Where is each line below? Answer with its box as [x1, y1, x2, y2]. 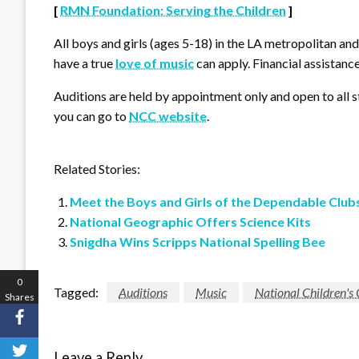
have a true [54, 55, 115, 71]
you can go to [54, 108, 129, 124]
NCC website [129, 108, 207, 124]
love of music [115, 55, 194, 71]
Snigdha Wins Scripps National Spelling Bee [70, 234, 325, 250]
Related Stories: [54, 161, 140, 177]
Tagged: [54, 284, 99, 301]
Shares [4, 290, 34, 303]
